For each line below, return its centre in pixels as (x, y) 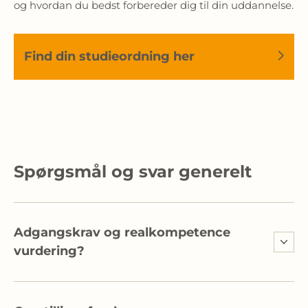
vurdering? (49, 251)
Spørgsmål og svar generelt (133, 172)
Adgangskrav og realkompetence (122, 232)
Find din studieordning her (109, 56)
